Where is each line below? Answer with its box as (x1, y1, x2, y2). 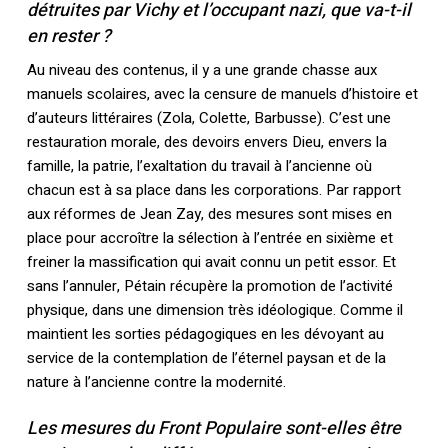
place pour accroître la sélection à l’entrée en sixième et (26, 227, 393, 250)
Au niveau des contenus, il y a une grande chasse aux (26, 59, 377, 82)
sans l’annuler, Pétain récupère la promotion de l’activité (26, 275, 393, 298)
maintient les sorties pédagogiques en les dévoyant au (26, 323, 384, 346)
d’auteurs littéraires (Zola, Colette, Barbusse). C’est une (26, 107, 391, 130)
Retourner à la (198, 275, 294, 293)
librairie (220, 287, 273, 305)
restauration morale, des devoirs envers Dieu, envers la (26, 131, 387, 154)
